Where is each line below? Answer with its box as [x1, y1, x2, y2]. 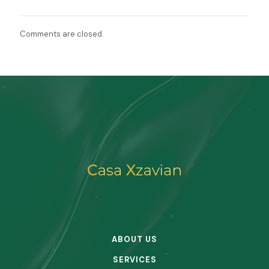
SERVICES [112, 255, 157, 265]
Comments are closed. [20, 29, 104, 39]
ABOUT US [112, 234, 157, 244]
